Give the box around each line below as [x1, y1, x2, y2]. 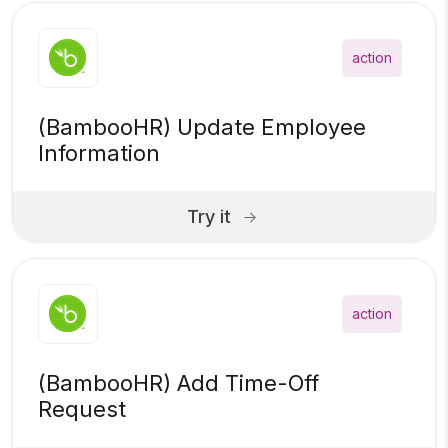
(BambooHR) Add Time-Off [38, 370, 319, 397]
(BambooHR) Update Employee [38, 114, 366, 141]
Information [38, 140, 160, 167]
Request [38, 396, 126, 423]
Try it [187, 205, 231, 227]
